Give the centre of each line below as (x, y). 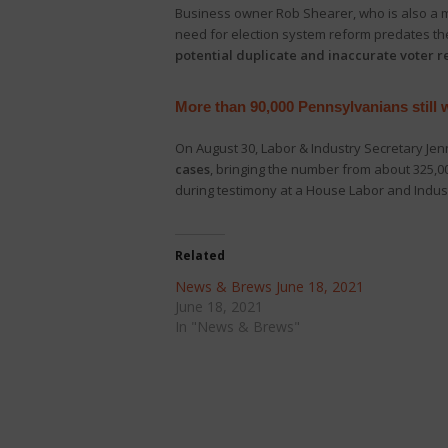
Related (199, 255)
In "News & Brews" (237, 326)
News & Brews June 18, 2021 (269, 286)
